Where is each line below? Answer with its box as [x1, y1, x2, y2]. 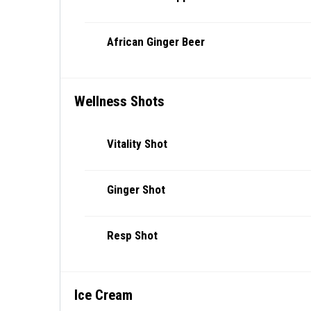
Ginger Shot [107, 183, 165, 196]
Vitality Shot [107, 137, 167, 151]
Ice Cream [74, 287, 133, 303]
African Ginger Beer [107, 35, 205, 49]
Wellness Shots [74, 93, 165, 110]
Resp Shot [107, 228, 158, 242]
